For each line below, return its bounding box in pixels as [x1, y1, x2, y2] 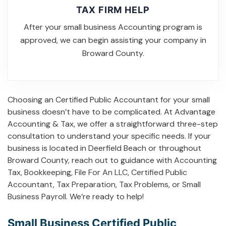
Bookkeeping [24, 166, 71, 178]
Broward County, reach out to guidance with [8, 154, 174, 165]
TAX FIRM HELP [76, 4, 150, 15]
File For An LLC [75, 166, 128, 178]
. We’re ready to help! [66, 191, 144, 202]
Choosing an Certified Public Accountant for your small [8, 94, 210, 105]
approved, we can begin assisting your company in [20, 34, 206, 45]
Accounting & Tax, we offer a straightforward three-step [8, 118, 218, 129]
